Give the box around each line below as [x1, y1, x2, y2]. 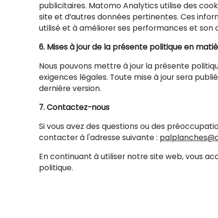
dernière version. [39, 82, 101, 94]
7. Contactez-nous [39, 101, 109, 113]
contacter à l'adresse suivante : [39, 131, 160, 143]
